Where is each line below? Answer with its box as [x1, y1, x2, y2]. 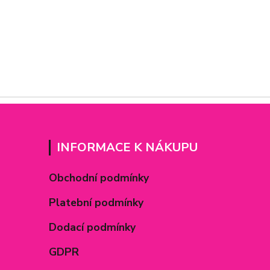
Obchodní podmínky [49, 171, 149, 185]
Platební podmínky [49, 195, 144, 210]
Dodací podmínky [49, 220, 136, 234]
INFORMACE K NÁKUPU [57, 139, 198, 155]
